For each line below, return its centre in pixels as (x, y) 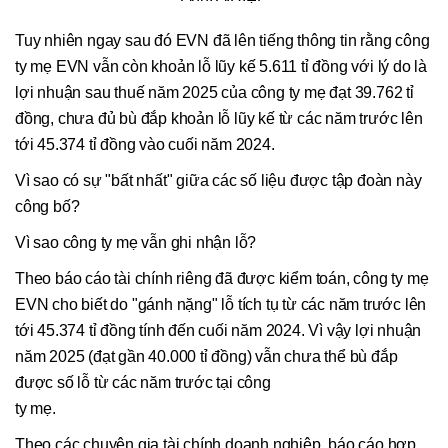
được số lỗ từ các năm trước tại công (143, 382)
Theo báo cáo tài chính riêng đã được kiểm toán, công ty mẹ (222, 278)
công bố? (47, 206)
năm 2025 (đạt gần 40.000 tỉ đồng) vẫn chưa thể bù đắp (206, 356)
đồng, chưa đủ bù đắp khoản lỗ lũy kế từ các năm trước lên (219, 118)
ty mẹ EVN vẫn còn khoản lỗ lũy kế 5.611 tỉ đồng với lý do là (221, 66)
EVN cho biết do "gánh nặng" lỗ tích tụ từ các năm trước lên (221, 304)
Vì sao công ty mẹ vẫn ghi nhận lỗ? (136, 242)
